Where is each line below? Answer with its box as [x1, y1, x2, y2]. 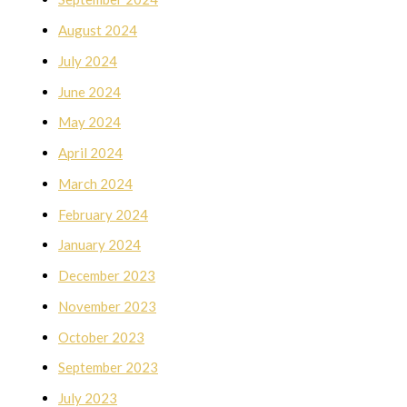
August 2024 [58, 22, 137, 38]
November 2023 [58, 297, 156, 314]
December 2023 [58, 267, 155, 283]
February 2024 [58, 205, 148, 223]
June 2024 [58, 83, 121, 100]
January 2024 [58, 236, 141, 253]
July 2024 [58, 52, 117, 69]
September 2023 [58, 359, 158, 376]
